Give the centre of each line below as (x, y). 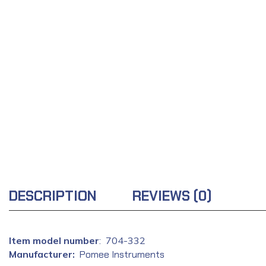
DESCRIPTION (53, 196)
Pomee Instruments (122, 254)
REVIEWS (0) (172, 196)
